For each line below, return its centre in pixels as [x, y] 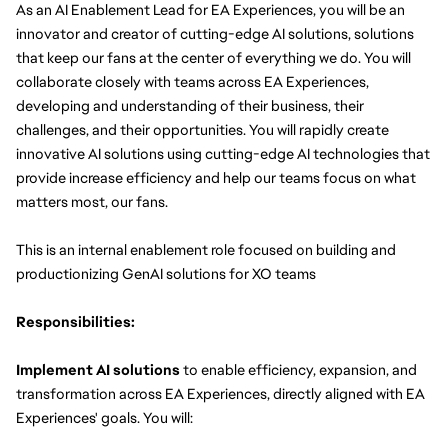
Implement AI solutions [98, 369]
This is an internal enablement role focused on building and [206, 249]
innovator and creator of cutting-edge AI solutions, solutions [215, 33]
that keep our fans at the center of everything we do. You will [213, 57]
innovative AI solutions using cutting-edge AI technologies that [223, 153]
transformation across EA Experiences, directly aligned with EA [220, 393]
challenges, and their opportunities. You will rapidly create [202, 129]
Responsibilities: [75, 321]
